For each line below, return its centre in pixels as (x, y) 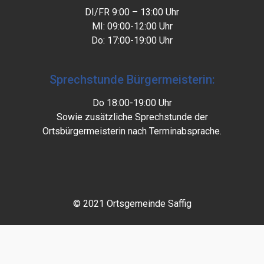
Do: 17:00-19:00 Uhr (132, 40)
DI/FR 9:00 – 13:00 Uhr (132, 12)
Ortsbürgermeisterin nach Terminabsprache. (132, 131)
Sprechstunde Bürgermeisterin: (132, 80)
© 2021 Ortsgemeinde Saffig (132, 203)
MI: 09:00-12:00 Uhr (132, 26)
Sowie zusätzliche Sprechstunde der (132, 117)
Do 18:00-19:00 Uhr (132, 103)
